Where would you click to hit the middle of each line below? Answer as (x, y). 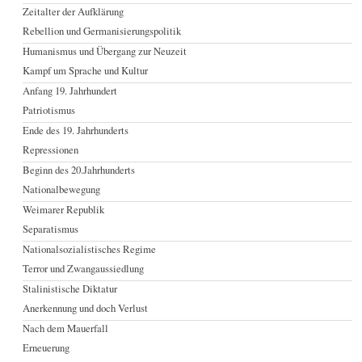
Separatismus (51, 229)
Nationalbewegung (62, 189)
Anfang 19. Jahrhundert (70, 91)
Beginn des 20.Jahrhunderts (79, 170)
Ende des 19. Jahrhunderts (76, 130)
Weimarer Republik (64, 210)
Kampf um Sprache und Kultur (86, 71)
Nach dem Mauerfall (66, 328)
